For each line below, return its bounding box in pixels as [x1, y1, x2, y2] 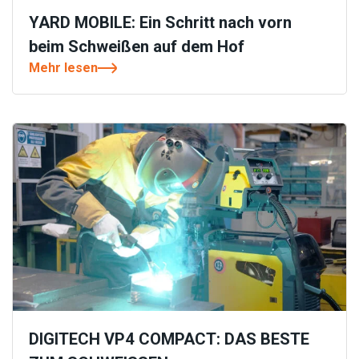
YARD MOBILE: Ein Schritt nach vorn [29, 12, 292, 32]
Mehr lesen [29, 59, 98, 75]
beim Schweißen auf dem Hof [29, 36, 244, 56]
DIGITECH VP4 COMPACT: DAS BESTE [29, 329, 309, 349]
